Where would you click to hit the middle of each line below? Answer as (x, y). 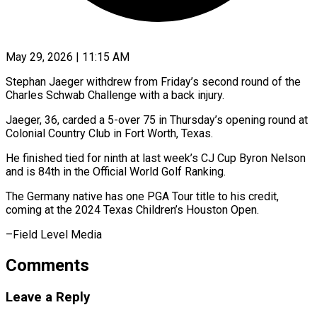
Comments (47, 265)
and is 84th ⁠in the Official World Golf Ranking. (116, 171)
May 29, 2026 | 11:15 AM (68, 57)
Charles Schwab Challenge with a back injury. (115, 95)
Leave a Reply (48, 297)
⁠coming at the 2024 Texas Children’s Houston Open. (132, 209)
